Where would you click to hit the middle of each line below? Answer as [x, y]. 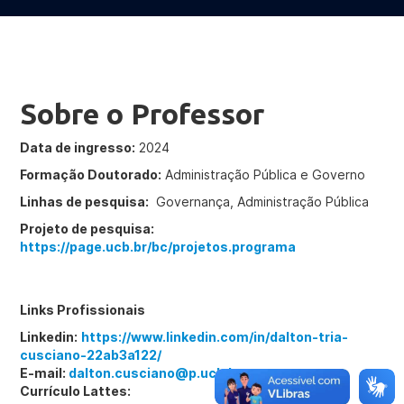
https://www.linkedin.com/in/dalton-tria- [215, 337]
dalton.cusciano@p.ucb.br [156, 373]
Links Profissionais [83, 310]
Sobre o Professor [142, 114]
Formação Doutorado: [91, 174]
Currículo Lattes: [76, 391]
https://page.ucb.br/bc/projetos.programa [158, 247]
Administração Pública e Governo [264, 174]
